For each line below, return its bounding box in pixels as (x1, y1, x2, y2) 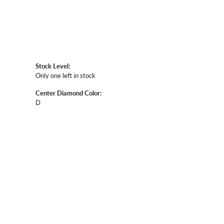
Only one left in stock (35, 70, 95, 80)
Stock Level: (35, 61, 70, 70)
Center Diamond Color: (35, 88, 101, 97)
